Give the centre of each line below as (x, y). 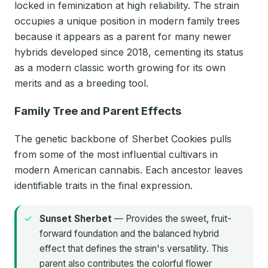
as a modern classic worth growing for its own (120, 68)
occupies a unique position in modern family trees (127, 21)
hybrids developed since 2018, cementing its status (129, 52)
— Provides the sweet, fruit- (172, 219)
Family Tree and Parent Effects (98, 111)
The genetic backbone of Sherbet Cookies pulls (123, 139)
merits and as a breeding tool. (81, 83)
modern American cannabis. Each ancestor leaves (129, 170)
